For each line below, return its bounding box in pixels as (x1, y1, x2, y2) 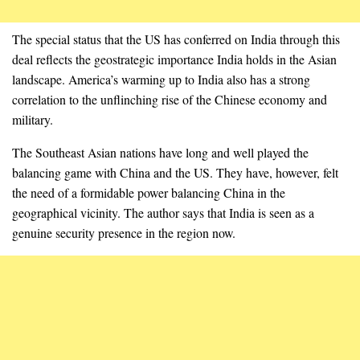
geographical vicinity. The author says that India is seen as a (12, 204, 314, 221)
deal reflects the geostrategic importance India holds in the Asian (12, 51, 337, 68)
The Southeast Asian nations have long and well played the (12, 144, 309, 161)
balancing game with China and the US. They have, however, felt (12, 164, 338, 181)
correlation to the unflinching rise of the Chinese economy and (12, 91, 327, 108)
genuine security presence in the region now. (12, 224, 235, 241)
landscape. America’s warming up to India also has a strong (12, 71, 310, 88)
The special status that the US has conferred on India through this (12, 31, 340, 48)
